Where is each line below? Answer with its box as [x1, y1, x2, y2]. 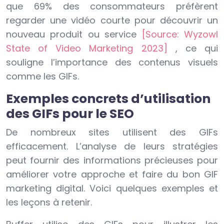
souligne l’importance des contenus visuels [6, 56, 218, 69]
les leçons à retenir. [6, 196, 92, 209]
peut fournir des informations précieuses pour [6, 154, 218, 167]
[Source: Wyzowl [141, 28, 218, 41]
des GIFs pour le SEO [6, 105, 134, 123]
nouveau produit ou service [6, 28, 142, 41]
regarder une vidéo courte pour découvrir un [6, 14, 218, 27]
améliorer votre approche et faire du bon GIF [6, 168, 218, 181]
